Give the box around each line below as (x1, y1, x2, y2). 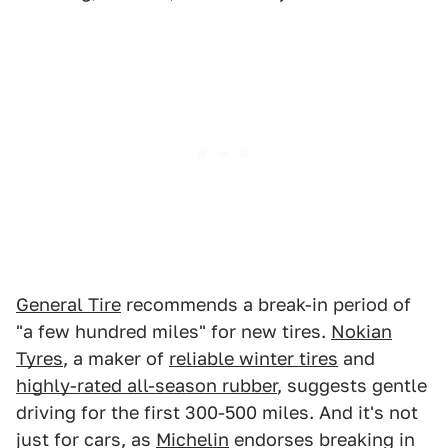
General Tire (16, 293, 121, 315)
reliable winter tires (169, 347, 338, 369)
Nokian (331, 320, 392, 342)
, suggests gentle (277, 374, 427, 396)
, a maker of (63, 347, 169, 369)
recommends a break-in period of (121, 293, 411, 315)
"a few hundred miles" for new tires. (16, 320, 331, 342)
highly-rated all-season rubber (16, 374, 277, 396)
